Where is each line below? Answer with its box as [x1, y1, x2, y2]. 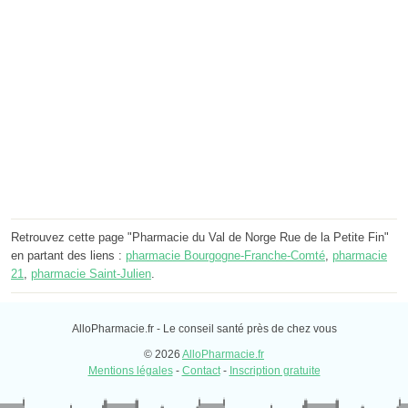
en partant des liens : [11, 249, 126, 263]
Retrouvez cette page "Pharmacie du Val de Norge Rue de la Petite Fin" [11, 230, 389, 245]
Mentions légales [87, 364, 173, 378]
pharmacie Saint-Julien [31, 267, 151, 281]
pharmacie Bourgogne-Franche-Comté [126, 249, 325, 263]
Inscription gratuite [229, 364, 321, 378]
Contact [181, 364, 220, 378]
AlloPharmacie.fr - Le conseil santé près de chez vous [71, 322, 337, 336]
